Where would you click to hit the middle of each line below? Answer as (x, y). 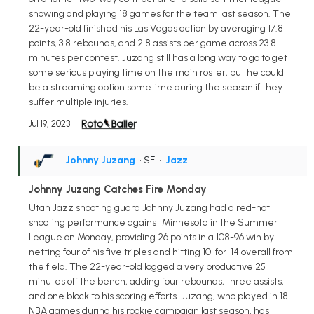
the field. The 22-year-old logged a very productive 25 (147, 266)
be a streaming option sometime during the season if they (156, 87)
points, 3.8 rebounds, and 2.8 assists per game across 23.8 (152, 43)
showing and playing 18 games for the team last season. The (160, 13)
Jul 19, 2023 (49, 123)
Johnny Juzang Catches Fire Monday (118, 189)
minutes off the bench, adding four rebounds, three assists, (156, 281)
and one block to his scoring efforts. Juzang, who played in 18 (158, 296)
